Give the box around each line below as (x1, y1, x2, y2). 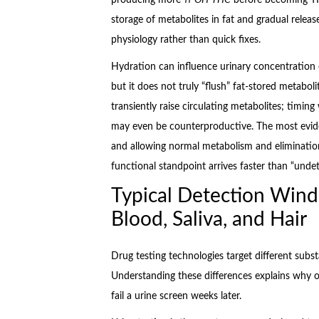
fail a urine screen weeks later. (110, 291, 241, 301)
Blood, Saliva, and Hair (110, 209, 307, 229)
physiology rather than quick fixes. (110, 34, 261, 45)
